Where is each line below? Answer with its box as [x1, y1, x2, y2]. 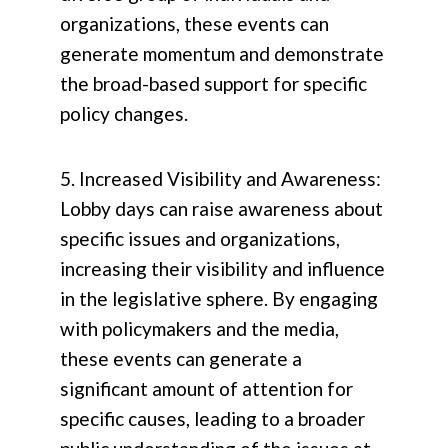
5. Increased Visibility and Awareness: [60, 167, 381, 191]
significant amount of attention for [60, 377, 353, 401]
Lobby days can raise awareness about [60, 197, 383, 221]
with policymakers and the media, [60, 317, 339, 341]
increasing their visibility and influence [60, 257, 385, 281]
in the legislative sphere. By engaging [60, 287, 378, 311]
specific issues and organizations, [60, 227, 340, 251]
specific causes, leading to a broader [60, 407, 365, 431]
